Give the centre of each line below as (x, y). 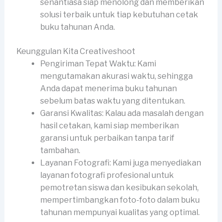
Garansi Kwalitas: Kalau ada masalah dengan (122, 113)
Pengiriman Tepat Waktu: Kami (98, 64)
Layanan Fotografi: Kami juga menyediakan (120, 163)
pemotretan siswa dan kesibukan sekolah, (119, 188)
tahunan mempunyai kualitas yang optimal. (120, 213)
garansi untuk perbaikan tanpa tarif (107, 138)
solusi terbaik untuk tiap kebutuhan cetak (119, 15)
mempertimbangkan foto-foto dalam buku (120, 200)
